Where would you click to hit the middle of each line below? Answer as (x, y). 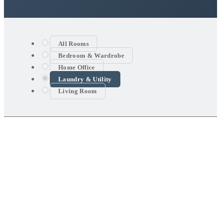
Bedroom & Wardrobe (91, 55)
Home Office (77, 67)
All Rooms (74, 43)
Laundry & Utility (85, 79)
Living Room (78, 91)
